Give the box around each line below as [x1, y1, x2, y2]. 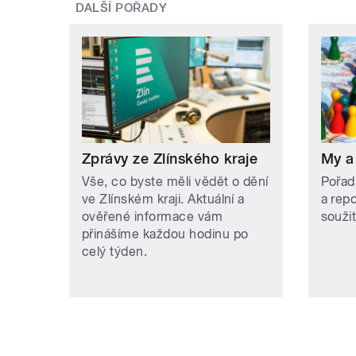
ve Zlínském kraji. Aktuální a [82, 191, 245, 207]
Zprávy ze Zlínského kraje [82, 149, 257, 167]
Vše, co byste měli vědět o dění [82, 173, 269, 189]
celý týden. [82, 243, 148, 259]
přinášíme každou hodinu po [82, 226, 249, 242]
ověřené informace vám [82, 208, 223, 224]
